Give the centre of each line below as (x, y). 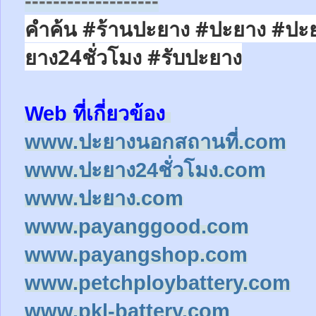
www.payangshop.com (136, 254)
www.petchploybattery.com (158, 282)
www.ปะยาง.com (104, 198)
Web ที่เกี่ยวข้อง (98, 113)
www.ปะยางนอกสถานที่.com (156, 141)
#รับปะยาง (195, 56)
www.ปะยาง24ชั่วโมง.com (145, 170)
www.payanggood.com (137, 226)
